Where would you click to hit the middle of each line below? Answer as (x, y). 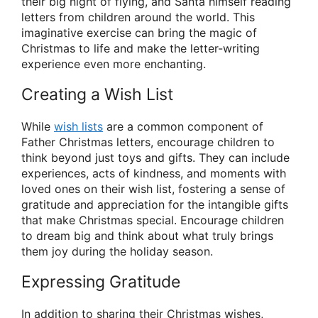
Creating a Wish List (97, 94)
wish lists (78, 126)
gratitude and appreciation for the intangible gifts (155, 204)
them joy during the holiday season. (117, 251)
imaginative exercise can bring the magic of (139, 32)
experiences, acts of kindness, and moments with (154, 173)
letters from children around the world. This (138, 17)
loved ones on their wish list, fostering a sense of (153, 188)
